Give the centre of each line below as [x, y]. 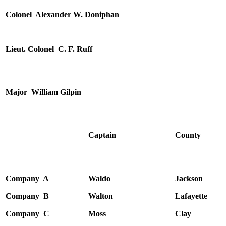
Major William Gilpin [43, 92]
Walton [101, 196]
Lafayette [191, 196]
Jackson [189, 179]
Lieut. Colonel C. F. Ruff [49, 49]
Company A [27, 179]
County [188, 135]
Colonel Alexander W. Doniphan [62, 15]
